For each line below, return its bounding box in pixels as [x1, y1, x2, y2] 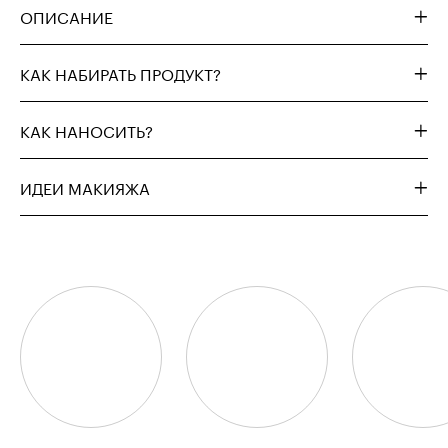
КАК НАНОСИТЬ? [20, 117, 153, 142]
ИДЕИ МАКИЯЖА [20, 174, 150, 199]
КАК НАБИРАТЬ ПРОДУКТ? [20, 60, 221, 85]
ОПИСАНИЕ [20, 3, 113, 28]
